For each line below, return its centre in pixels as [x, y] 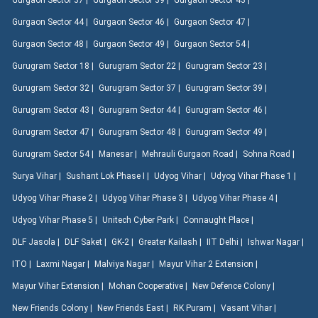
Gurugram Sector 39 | [227, 88]
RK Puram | [196, 308]
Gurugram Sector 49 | [227, 132]
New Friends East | [134, 308]
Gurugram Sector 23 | [227, 66]
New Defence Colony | [235, 286]
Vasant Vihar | [250, 308]
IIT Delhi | [226, 242]
